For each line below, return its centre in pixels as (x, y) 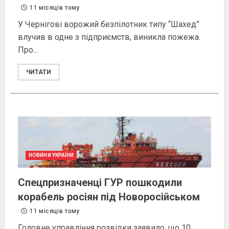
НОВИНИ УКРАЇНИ (51, 155)
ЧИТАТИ (39, 72)
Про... (28, 50)
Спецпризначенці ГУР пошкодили (100, 183)
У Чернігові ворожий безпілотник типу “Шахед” (109, 25)
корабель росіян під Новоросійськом (109, 197)
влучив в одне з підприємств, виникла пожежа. (109, 37)
